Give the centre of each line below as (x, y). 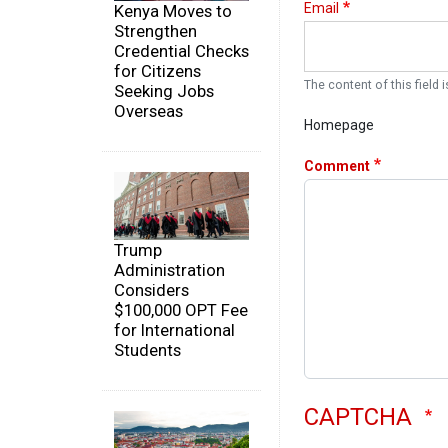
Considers (151, 289)
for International (174, 329)
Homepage (339, 124)
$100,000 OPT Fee (181, 309)
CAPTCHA (361, 416)
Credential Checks (181, 51)
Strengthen (155, 31)
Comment (337, 165)
